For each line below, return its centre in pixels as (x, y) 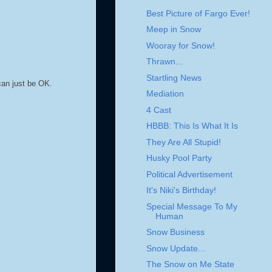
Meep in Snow (173, 29)
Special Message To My (192, 206)
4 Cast (158, 110)
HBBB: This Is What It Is (192, 126)
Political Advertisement (189, 174)
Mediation (165, 94)
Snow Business (175, 232)
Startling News (174, 77)
